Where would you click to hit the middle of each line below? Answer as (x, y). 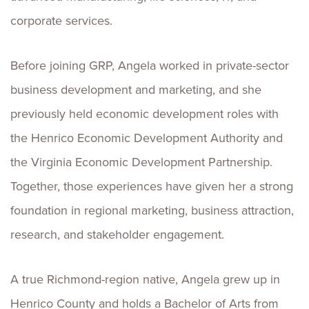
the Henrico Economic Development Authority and (147, 138)
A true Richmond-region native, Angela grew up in (145, 280)
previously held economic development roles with (144, 114)
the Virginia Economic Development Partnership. (141, 162)
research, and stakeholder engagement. (117, 235)
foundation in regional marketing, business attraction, (152, 211)
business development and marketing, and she (136, 90)
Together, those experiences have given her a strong (152, 187)
